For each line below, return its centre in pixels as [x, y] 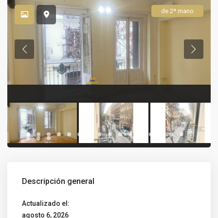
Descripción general [58, 181]
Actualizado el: [46, 203]
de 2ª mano [177, 11]
